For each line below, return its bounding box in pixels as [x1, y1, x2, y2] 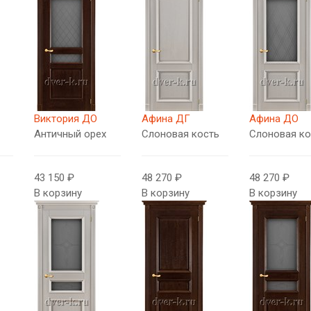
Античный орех [34, 128, 107, 140]
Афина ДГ [141, 112, 190, 125]
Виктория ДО [34, 112, 98, 125]
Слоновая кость [141, 128, 219, 140]
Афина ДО [249, 112, 299, 125]
